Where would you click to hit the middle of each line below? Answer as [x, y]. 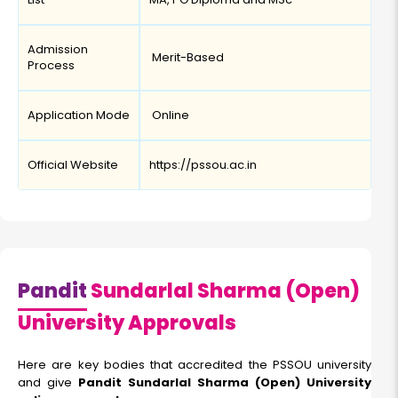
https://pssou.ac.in [203, 165]
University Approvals [127, 323]
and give [48, 383]
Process [51, 66]
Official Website [73, 165]
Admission [58, 50]
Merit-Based [187, 58]
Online [169, 115]
